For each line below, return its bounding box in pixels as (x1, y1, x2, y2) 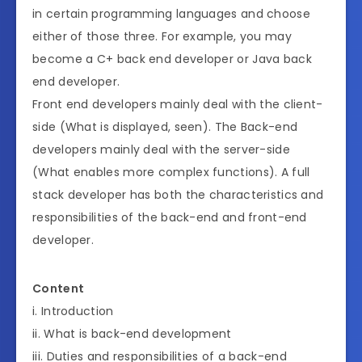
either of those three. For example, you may (32, 27, 292, 44)
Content (32, 280, 85, 297)
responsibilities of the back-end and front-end (32, 208, 307, 225)
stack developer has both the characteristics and (32, 186, 324, 203)
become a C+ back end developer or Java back (32, 50, 312, 67)
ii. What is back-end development (32, 325, 232, 342)
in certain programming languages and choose (32, 5, 310, 22)
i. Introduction (32, 302, 114, 319)
